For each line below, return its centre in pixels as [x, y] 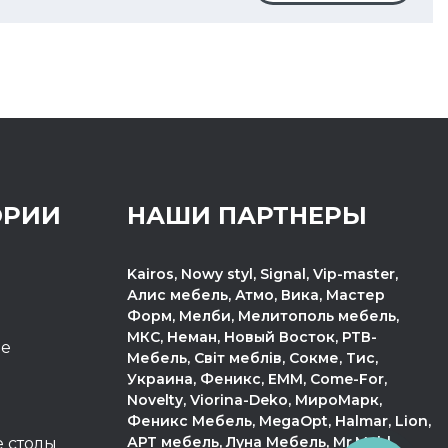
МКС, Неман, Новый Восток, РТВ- [252, 337]
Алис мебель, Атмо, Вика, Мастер [256, 295]
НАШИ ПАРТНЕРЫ [247, 215]
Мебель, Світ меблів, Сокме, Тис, [252, 358]
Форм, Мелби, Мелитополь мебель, [263, 316]
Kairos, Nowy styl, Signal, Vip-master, [262, 274]
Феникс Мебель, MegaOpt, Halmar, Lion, [279, 421]
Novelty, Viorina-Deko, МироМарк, [254, 400]
